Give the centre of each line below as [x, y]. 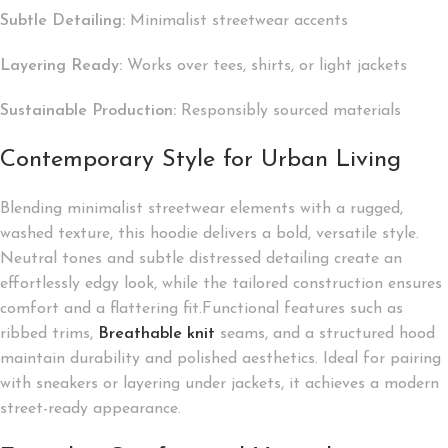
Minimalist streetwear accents [236, 20]
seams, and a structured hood [325, 333]
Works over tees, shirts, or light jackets [264, 65]
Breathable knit [156, 333]
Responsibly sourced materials [288, 110]
